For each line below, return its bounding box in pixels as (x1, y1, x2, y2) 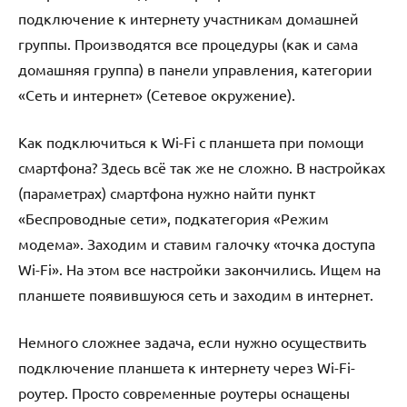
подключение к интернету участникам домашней (18, 8, 359, 27)
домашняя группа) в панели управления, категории (18, 59, 372, 78)
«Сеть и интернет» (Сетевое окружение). (18, 84, 295, 104)
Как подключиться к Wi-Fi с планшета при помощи (18, 132, 364, 151)
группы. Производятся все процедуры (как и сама (18, 34, 358, 53)
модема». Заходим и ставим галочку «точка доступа (18, 233, 375, 253)
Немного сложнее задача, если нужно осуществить (18, 332, 366, 351)
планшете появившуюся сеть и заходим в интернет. (18, 284, 373, 303)
